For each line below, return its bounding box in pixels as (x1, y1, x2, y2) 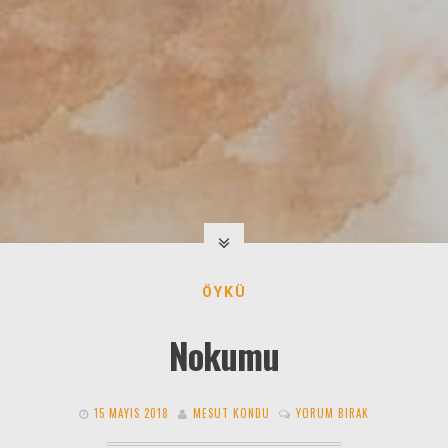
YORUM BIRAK (296, 404, 369, 421)
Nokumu (169, 329, 279, 382)
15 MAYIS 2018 (94, 404, 169, 421)
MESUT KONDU (193, 404, 270, 421)
